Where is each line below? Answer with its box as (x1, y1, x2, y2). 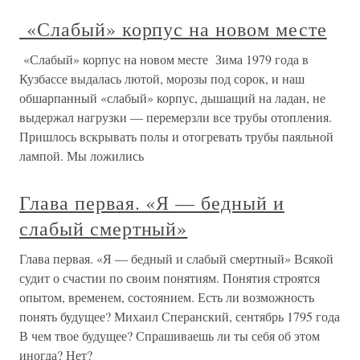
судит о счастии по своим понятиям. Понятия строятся (19, 269, 320, 286)
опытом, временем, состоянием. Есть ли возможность (19, 288, 314, 305)
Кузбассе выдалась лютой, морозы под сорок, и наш (19, 70, 305, 87)
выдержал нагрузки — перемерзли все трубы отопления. (19, 108, 332, 125)
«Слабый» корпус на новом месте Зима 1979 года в (19, 51, 309, 67)
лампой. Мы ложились (19, 147, 144, 164)
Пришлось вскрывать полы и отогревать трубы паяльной (19, 128, 333, 145)
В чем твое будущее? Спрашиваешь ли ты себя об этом (19, 327, 320, 344)
